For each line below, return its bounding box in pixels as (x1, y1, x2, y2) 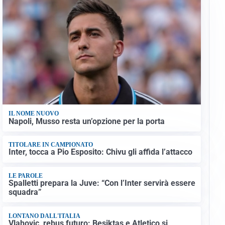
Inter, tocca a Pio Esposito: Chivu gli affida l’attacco (8, 147, 192, 157)
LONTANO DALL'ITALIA (8, 212, 80, 219)
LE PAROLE (8, 172, 43, 179)
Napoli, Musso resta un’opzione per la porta (8, 116, 165, 126)
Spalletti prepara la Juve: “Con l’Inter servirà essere (8, 178, 195, 188)
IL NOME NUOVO (8, 110, 59, 118)
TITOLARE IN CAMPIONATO (8, 141, 93, 149)
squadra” (8, 187, 42, 197)
